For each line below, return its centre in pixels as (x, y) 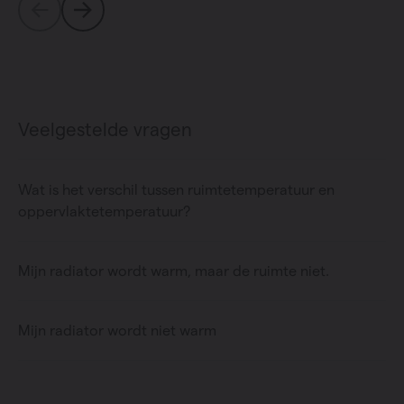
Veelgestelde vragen (105, 130)
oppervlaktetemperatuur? (104, 211)
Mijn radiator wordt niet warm (117, 331)
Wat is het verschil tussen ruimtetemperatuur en (176, 190)
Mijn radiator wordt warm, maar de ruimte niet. (174, 271)
